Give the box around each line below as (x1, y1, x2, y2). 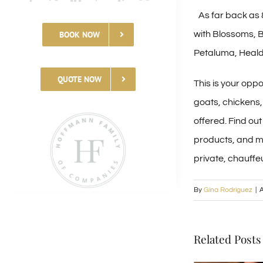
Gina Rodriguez (204, 186, 252, 194)
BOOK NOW (59, 29, 100, 41)
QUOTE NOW (57, 74, 102, 85)
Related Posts (194, 231, 261, 247)
